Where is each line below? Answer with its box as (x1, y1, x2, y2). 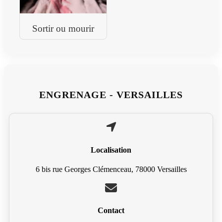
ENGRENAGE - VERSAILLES (39, 89, 183, 101)
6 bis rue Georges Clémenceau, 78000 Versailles (35, 165, 187, 174)
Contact (98, 206, 124, 215)
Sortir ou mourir (32, 23, 94, 34)
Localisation (91, 145, 131, 154)
